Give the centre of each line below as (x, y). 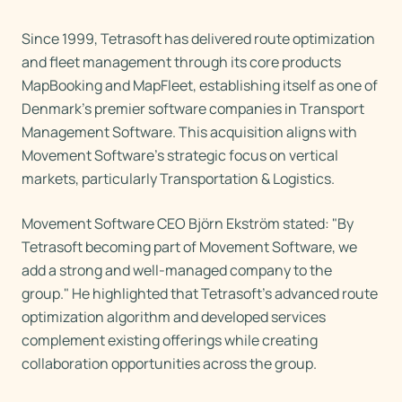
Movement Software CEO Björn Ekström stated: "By (188, 223)
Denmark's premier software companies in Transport (193, 109)
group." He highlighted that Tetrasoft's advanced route (200, 293)
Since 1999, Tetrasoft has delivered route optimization (198, 39)
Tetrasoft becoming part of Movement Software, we (189, 247)
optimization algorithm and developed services (174, 317)
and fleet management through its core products (181, 62)
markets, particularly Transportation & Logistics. (178, 179)
